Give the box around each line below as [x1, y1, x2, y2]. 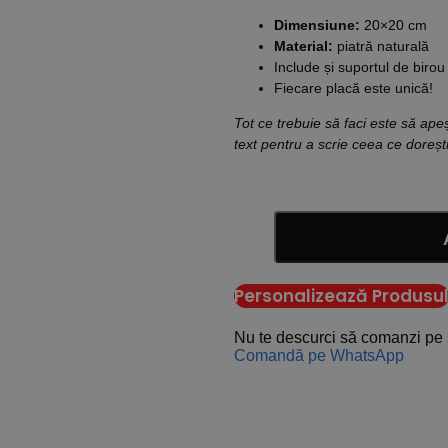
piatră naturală [337, 38, 429, 54]
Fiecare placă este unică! [274, 80, 433, 96]
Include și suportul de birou [274, 59, 445, 75]
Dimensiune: [274, 17, 360, 33]
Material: [274, 38, 337, 54]
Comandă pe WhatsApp [234, 347, 404, 364]
